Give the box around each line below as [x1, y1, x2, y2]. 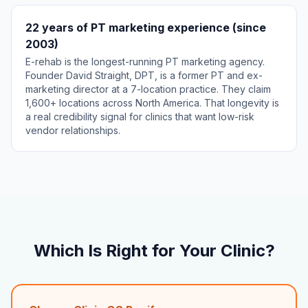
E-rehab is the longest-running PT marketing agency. [25, 56, 265, 67]
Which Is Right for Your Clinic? [33, 241, 275, 261]
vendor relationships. [25, 124, 120, 136]
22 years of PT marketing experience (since [25, 21, 266, 34]
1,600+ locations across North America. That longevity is [25, 97, 279, 109]
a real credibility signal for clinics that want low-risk [25, 111, 254, 122]
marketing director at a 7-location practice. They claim [25, 83, 271, 95]
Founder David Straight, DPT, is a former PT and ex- [25, 69, 263, 81]
